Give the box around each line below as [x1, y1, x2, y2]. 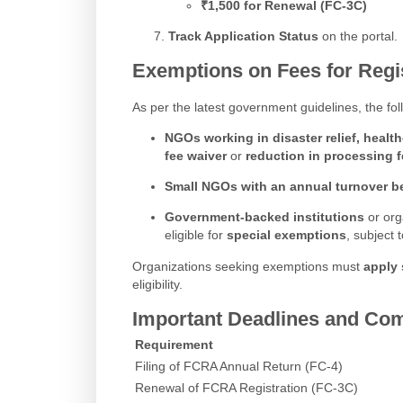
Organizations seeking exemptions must [132, 258, 363, 273]
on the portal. [318, 28, 398, 43]
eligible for [164, 228, 227, 243]
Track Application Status [168, 28, 318, 43]
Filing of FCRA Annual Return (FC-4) [135, 359, 343, 374]
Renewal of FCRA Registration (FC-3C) [135, 381, 358, 396]
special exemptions [226, 228, 346, 243]
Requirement [135, 337, 213, 353]
